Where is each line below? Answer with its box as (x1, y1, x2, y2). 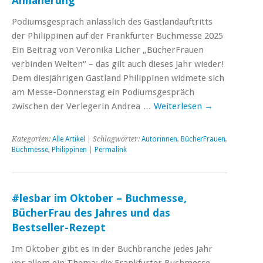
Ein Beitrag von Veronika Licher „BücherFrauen (12, 44, 204, 55)
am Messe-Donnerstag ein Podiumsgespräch (12, 86, 194, 97)
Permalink (95, 145, 127, 154)
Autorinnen (141, 134, 177, 143)
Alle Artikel (52, 134, 85, 143)
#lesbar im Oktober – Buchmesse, (12, 191, 187, 204)
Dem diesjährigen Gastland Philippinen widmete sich (12, 72, 224, 83)
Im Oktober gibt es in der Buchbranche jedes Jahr (12, 243, 213, 254)
